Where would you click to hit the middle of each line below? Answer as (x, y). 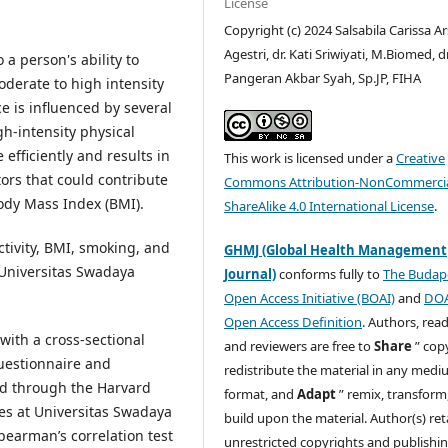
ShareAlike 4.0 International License (329, 206)
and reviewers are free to (299, 346)
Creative (421, 158)
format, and (261, 394)
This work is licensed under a (310, 158)
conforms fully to (330, 274)
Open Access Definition (293, 322)
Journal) (250, 274)
